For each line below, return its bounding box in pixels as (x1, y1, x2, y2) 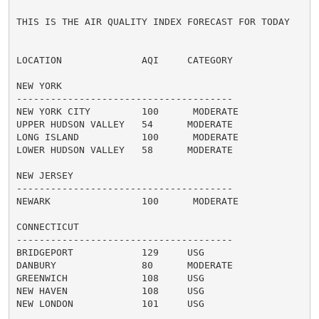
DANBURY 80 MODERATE (16, 259, 233, 271)
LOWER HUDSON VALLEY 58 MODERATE (16, 144, 233, 155)
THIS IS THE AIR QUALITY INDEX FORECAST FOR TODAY (16, 16, 290, 27)
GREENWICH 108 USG (16, 272, 204, 283)
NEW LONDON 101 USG (16, 298, 204, 309)
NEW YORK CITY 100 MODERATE (16, 105, 239, 117)
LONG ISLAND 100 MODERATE (16, 131, 239, 142)
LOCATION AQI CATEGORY (16, 54, 233, 66)
